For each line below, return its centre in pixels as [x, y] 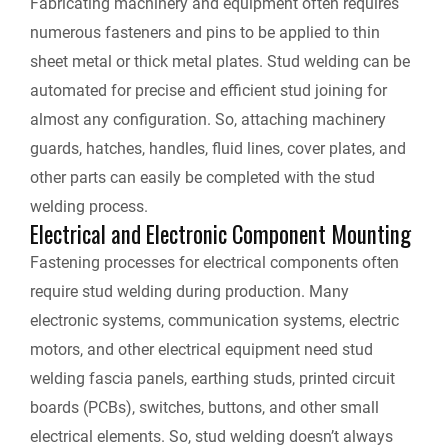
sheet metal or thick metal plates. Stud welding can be [220, 62]
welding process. [89, 207]
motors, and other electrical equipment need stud [201, 350]
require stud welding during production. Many [189, 292]
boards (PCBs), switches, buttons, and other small [204, 408]
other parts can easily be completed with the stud [202, 178]
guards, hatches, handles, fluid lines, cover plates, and [218, 149]
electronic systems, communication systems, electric [214, 321]
